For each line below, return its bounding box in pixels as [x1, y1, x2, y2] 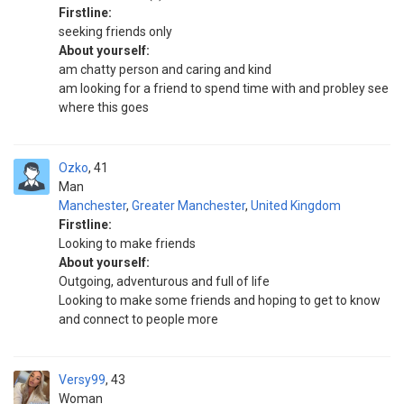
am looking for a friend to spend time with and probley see [59, 81, 389, 96]
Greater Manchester [132, 198, 245, 213]
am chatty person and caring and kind [59, 62, 271, 77]
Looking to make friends [59, 236, 196, 251]
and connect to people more [59, 312, 218, 326]
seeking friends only [59, 24, 172, 39]
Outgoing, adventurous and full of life [59, 274, 270, 289]
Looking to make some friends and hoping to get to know [59, 293, 381, 308]
